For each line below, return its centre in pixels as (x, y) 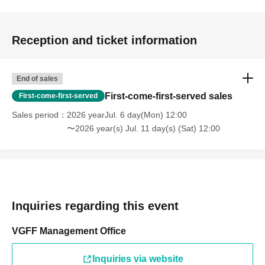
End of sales (37, 78)
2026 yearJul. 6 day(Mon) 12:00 (127, 114)
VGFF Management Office (69, 231)
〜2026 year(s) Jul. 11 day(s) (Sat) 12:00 (143, 128)
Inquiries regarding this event (95, 206)
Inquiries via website (138, 258)
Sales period (35, 114)
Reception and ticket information (104, 40)
